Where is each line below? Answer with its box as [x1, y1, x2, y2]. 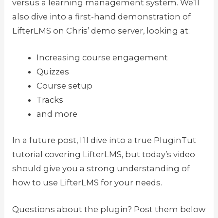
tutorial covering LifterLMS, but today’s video [12, 149, 196, 159]
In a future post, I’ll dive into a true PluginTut [12, 135, 197, 145]
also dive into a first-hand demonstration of [12, 11, 191, 21]
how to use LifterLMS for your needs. [12, 177, 163, 187]
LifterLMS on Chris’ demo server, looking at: [12, 25, 190, 36]
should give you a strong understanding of [12, 163, 190, 173]
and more [36, 109, 77, 119]
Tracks [36, 95, 63, 105]
